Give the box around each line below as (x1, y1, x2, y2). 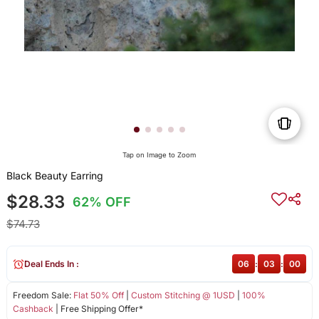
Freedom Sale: (12, 290, 73, 301)
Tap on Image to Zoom (122, 151, 197, 159)
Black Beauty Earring (6, 169, 103, 182)
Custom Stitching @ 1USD (130, 290, 235, 301)
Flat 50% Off (73, 290, 124, 301)
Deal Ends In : (23, 258, 79, 270)
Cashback (12, 303, 53, 315)
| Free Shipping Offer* (53, 303, 143, 315)
